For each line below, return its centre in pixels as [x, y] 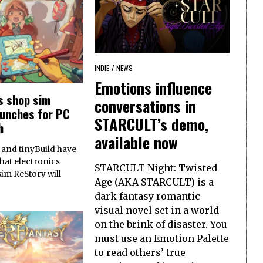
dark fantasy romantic [147, 196]
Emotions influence [153, 88]
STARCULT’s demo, [151, 124]
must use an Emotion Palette [162, 238]
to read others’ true [140, 252]
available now [136, 142]
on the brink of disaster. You [161, 224]
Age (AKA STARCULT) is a [154, 182]
